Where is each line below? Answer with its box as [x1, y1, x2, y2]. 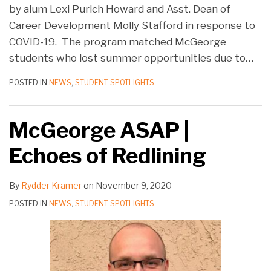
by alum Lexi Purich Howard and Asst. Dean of [9, 2, 230, 15]
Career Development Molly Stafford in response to [9, 19, 255, 31]
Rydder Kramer [21, 180, 82, 191]
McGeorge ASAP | [9, 117, 189, 143]
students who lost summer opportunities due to [9, 51, 246, 64]
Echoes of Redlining [9, 142, 206, 169]
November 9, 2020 [96, 180, 172, 191]
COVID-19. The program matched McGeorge [9, 35, 226, 48]
